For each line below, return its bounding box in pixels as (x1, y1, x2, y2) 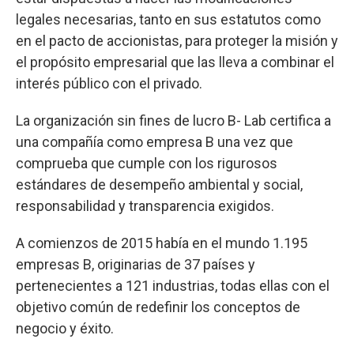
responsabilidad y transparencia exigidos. (16, 198, 274, 214)
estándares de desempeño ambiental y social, (16, 176, 303, 193)
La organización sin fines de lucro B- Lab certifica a (16, 112, 331, 129)
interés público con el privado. (16, 75, 202, 92)
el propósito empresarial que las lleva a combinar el (16, 54, 334, 70)
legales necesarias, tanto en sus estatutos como (16, 11, 321, 28)
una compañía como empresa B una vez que (16, 134, 293, 150)
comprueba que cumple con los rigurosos (16, 155, 277, 171)
